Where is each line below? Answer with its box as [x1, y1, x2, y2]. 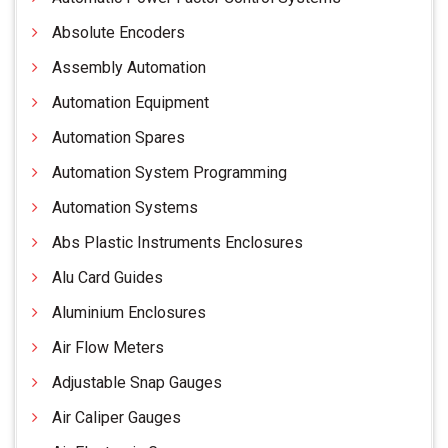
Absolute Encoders [52, 23, 185, 43]
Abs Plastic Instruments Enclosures [52, 233, 303, 253]
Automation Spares [52, 128, 185, 148]
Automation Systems [52, 198, 198, 218]
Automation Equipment [52, 93, 209, 113]
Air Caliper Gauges [52, 408, 181, 428]
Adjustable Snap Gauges [52, 373, 222, 393]
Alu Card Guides [52, 268, 163, 288]
